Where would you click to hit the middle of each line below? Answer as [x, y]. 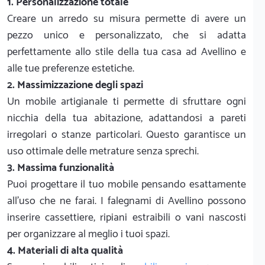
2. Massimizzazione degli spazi [75, 85]
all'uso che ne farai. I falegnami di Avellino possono [127, 201]
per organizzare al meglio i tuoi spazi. [88, 234]
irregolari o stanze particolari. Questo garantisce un [127, 135]
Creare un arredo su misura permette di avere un [127, 19]
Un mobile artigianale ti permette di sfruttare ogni [127, 101]
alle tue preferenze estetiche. [71, 68]
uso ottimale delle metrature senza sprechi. [103, 151]
